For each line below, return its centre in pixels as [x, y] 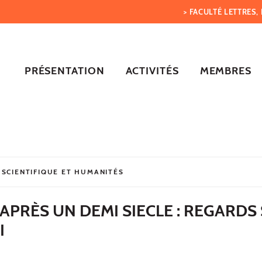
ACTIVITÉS [152, 70]
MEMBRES [225, 70]
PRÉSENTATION [64, 70]
